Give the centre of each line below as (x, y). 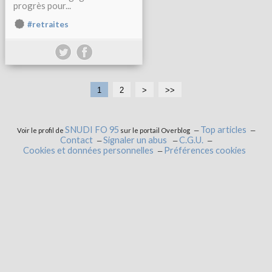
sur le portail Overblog (154, 130)
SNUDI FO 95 (92, 130)
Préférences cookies (205, 150)
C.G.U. (191, 140)
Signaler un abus (136, 140)
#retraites (48, 24)
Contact (76, 140)
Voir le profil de (41, 130)
